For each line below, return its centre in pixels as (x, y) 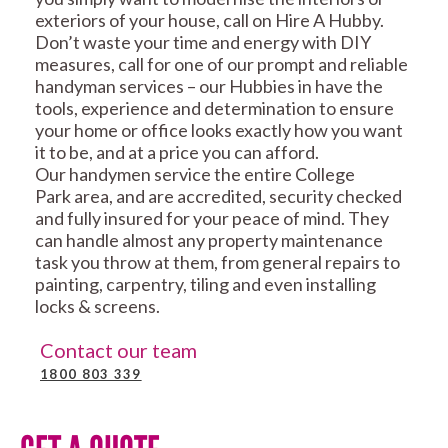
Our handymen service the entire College (195, 174)
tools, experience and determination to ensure (214, 108)
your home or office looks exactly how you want (219, 130)
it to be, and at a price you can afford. (177, 152)
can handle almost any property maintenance (209, 240)
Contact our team (118, 350)
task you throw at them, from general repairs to (217, 262)
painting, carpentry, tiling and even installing (205, 284)
